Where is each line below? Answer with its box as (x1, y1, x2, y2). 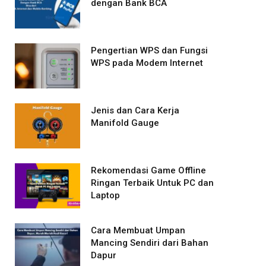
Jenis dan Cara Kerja (91, 105, 179, 116)
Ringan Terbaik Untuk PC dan (91, 178, 214, 188)
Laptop (91, 190, 120, 201)
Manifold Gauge (91, 118, 159, 128)
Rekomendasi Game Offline (91, 165, 206, 176)
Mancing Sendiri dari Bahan (91, 237, 208, 248)
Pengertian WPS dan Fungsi (91, 45, 208, 56)
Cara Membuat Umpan (91, 225, 185, 236)
